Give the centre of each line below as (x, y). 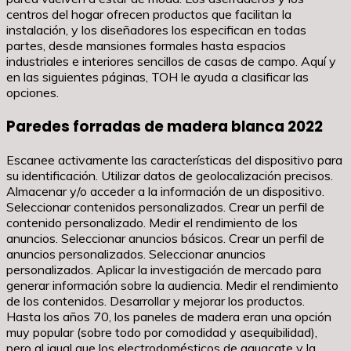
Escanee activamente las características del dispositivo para (174, 160)
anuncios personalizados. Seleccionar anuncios (136, 254)
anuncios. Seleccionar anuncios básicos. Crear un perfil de (165, 239)
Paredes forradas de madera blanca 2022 (165, 126)
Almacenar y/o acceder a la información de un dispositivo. (165, 192)
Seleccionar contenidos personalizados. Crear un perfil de (165, 207)
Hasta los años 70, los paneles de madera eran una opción (169, 317)
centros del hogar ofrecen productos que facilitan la (149, 14)
